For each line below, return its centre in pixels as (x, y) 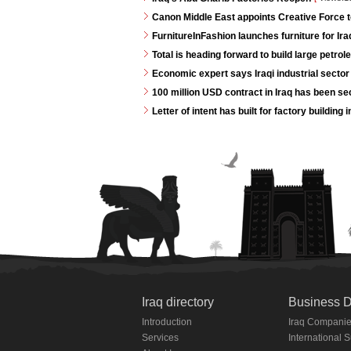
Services (160, 338)
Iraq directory (178, 302)
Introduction (167, 322)
